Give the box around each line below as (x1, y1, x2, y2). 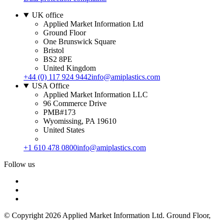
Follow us (4, 160, 35, 169)
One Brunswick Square (43, 37, 118, 46)
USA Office (31, 82, 69, 90)
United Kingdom (43, 64, 98, 73)
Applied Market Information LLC (43, 90, 150, 99)
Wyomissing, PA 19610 (43, 117, 118, 126)
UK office (31, 11, 63, 20)
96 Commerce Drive (43, 99, 109, 108)
